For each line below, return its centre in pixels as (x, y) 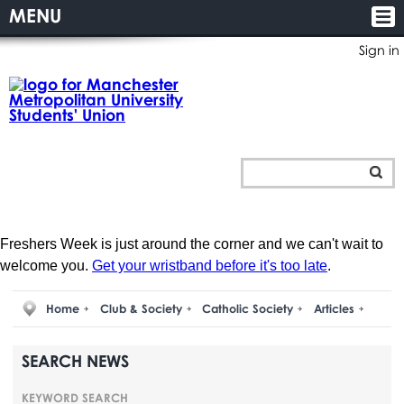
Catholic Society (248, 309)
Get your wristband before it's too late (210, 265)
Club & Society (141, 309)
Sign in (379, 50)
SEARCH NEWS (76, 360)
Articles (335, 309)
